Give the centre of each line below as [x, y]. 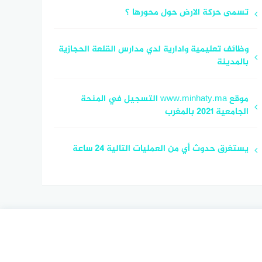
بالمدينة [232, 62]
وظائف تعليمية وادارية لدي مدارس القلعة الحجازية [153, 49]
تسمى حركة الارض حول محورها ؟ [187, 12]
